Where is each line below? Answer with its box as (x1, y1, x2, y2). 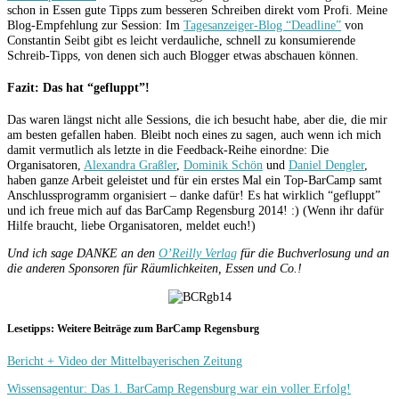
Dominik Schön (183, 158, 263, 173)
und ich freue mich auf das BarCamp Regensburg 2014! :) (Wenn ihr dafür (7, 203, 384, 218)
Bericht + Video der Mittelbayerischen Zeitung (7, 353, 242, 368)
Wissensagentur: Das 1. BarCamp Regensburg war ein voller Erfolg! (7, 381, 351, 396)
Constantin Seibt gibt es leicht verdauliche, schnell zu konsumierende (7, 32, 355, 47)
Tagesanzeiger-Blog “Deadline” (183, 17, 341, 32)
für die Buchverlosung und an (237, 246, 389, 261)
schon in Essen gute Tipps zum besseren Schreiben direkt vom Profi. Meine (7, 2, 387, 17)
